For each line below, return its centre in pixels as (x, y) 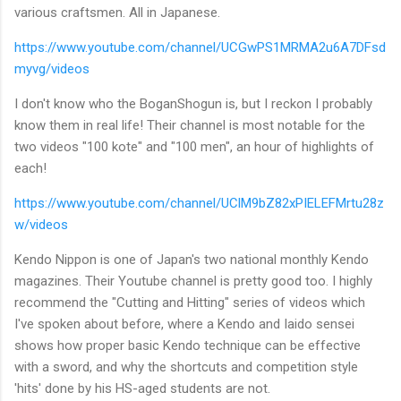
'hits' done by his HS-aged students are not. (142, 388)
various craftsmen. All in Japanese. (117, 12)
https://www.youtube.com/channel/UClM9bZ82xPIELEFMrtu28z (199, 203)
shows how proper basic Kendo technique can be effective (188, 345)
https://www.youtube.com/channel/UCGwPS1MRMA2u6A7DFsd (200, 47)
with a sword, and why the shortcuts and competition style (186, 367)
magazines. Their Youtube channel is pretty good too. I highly (193, 281)
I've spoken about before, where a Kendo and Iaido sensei (184, 324)
